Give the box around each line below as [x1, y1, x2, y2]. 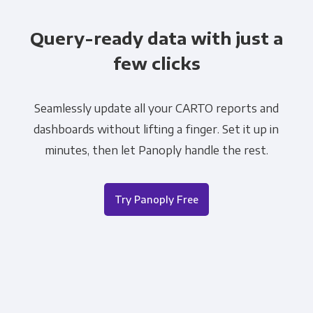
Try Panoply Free [115, 193, 198, 206]
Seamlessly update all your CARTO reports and [34, 101, 279, 116]
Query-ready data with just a [30, 27, 283, 49]
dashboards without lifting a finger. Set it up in [34, 122, 279, 137]
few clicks [112, 52, 201, 74]
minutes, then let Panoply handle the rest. [44, 143, 268, 158]
